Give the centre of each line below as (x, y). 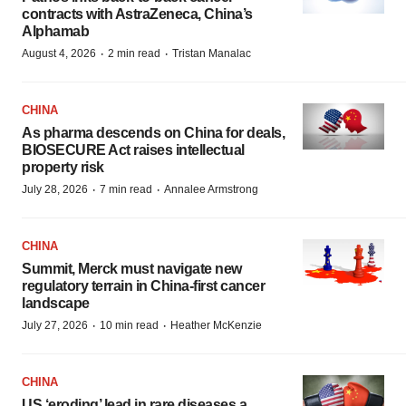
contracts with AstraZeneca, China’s (137, 14)
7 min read (126, 189)
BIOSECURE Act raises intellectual (133, 150)
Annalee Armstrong (211, 189)
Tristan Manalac (212, 53)
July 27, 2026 (55, 325)
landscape (56, 303)
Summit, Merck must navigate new (132, 269)
